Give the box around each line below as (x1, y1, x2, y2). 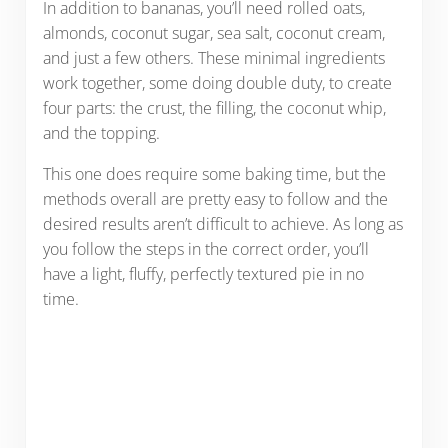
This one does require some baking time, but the (42, 162, 386, 185)
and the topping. (42, 121, 164, 144)
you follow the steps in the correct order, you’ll (42, 237, 369, 260)
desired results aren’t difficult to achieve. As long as (42, 212, 403, 235)
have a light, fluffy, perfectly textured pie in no (42, 262, 364, 285)
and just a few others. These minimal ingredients (42, 46, 385, 69)
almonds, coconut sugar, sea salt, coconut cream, (42, 21, 385, 44)
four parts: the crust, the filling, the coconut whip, (42, 96, 386, 119)
